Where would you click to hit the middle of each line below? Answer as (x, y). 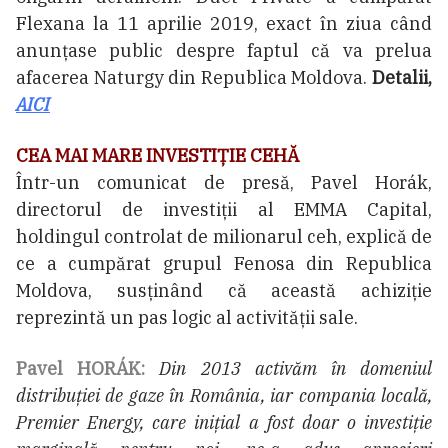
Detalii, (402, 78)
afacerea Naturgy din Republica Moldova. (194, 78)
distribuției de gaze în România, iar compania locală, (224, 396)
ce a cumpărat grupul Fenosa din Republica (224, 264)
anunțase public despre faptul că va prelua (224, 51)
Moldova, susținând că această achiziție (224, 291)
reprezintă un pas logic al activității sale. (187, 318)
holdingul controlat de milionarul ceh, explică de (224, 237)
